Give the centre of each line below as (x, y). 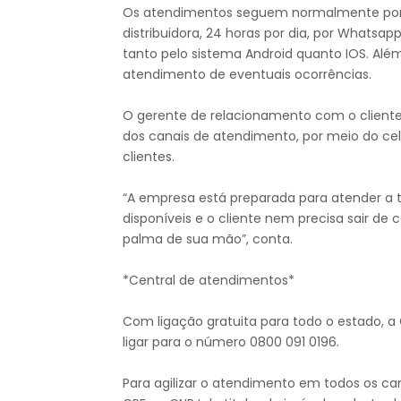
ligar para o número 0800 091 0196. (233, 342)
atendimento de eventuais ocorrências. (247, 75)
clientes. (149, 157)
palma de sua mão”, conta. (208, 239)
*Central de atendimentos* (209, 281)
